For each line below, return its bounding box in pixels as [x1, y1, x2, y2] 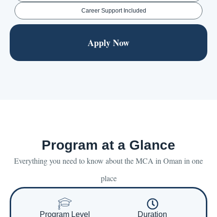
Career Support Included [81, 7, 147, 15]
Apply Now [88, 36, 129, 49]
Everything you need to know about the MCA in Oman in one [14, 155, 203, 166]
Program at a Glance [42, 138, 175, 153]
